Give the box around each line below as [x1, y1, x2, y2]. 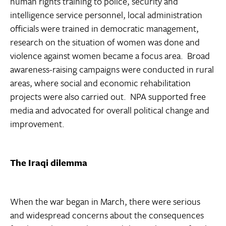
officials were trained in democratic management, [10, 22, 199, 35]
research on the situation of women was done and [10, 35, 200, 49]
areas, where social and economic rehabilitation [10, 76, 191, 90]
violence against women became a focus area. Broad [10, 49, 210, 63]
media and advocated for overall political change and [10, 103, 209, 117]
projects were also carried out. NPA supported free [10, 90, 206, 103]
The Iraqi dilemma [10, 156, 87, 169]
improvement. [10, 117, 65, 131]
